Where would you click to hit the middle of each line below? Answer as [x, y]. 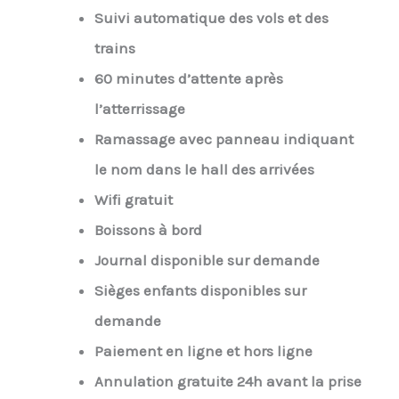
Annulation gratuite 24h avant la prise [228, 382]
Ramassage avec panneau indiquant [224, 139]
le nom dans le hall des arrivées [204, 170]
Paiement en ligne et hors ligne [203, 351]
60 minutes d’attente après [188, 79]
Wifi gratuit [133, 200]
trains [114, 49]
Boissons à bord [148, 230]
